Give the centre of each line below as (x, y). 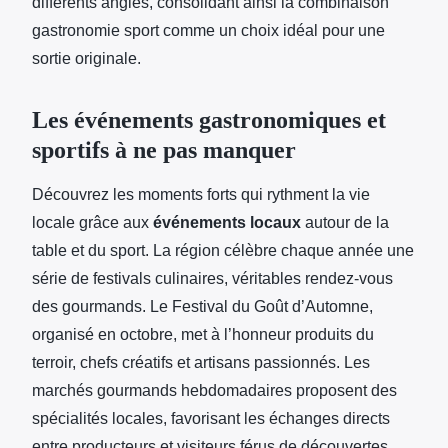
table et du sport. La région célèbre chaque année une (223, 250)
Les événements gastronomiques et (209, 119)
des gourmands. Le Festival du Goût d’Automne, (202, 306)
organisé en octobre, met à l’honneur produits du (203, 334)
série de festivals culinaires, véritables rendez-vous (212, 278)
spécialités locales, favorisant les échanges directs (211, 418)
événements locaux (227, 222)
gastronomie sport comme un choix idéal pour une (208, 30)
